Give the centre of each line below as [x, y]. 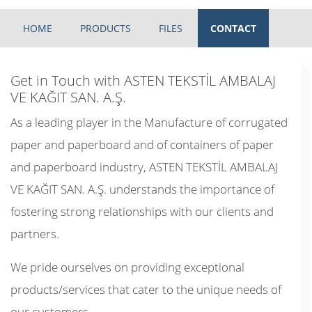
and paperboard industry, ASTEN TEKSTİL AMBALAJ [144, 167]
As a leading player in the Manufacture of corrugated [149, 122]
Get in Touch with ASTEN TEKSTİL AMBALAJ [143, 80]
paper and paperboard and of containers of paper [142, 145]
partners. [35, 234]
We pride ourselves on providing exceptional [127, 267]
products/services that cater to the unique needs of [146, 289]
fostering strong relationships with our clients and [142, 211]
